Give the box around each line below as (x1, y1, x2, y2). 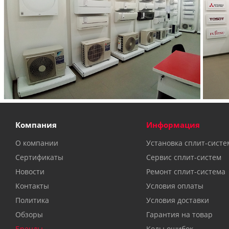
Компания (15, 119, 57, 130)
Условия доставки (146, 195, 209, 205)
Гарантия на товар (146, 209, 213, 219)
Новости (15, 166, 44, 176)
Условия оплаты (146, 180, 203, 191)
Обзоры (15, 209, 43, 219)
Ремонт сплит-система (146, 166, 225, 176)
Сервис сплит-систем (146, 152, 221, 162)
